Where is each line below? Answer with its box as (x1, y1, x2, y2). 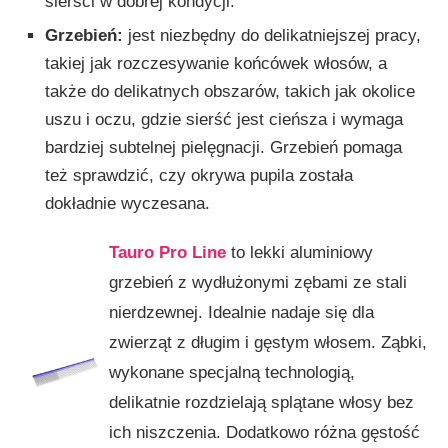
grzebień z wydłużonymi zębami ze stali (108, 272, 407, 292)
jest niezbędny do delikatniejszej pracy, (123, 25, 421, 45)
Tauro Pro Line (108, 242, 226, 262)
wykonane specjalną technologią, (108, 362, 355, 382)
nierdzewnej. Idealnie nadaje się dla (108, 302, 374, 322)
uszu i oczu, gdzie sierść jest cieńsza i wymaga (45, 109, 403, 129)
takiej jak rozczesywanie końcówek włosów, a (45, 53, 387, 73)
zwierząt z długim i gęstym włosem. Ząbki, (108, 332, 427, 352)
